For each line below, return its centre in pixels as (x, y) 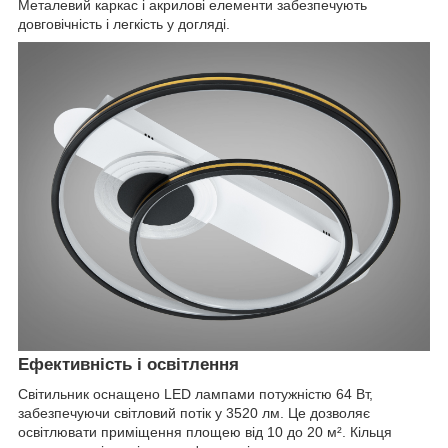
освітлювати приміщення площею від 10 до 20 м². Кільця (205, 432)
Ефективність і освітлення (128, 364)
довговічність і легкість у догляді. (124, 23)
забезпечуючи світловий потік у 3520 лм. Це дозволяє (194, 413)
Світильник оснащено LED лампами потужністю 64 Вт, (195, 394)
